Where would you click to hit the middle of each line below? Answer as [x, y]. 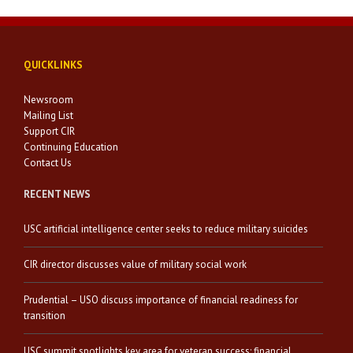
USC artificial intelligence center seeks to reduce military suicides [166, 229]
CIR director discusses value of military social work [135, 264]
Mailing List [48, 115]
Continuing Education [71, 147]
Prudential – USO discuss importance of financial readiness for [161, 300]
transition [45, 316]
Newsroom [48, 100]
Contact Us [48, 163]
